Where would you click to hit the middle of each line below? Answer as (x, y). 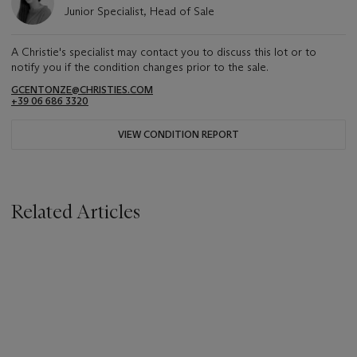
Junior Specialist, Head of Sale (139, 12)
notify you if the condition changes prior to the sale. (140, 67)
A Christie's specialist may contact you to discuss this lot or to (164, 52)
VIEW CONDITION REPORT (178, 135)
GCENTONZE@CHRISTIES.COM (82, 90)
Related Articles (76, 212)
